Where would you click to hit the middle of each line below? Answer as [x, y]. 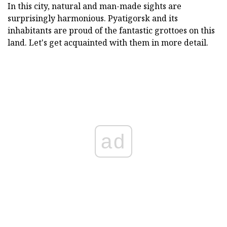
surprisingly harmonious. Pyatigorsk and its [93, 18]
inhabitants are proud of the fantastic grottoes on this [111, 31]
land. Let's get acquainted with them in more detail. [108, 43]
